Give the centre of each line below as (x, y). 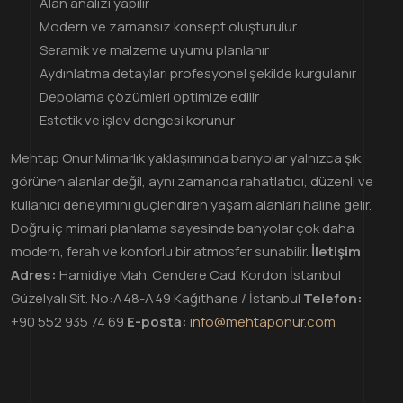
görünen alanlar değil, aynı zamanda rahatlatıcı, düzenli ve (192, 181)
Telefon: (333, 298)
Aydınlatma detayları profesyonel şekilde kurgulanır (198, 73)
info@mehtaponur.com (263, 321)
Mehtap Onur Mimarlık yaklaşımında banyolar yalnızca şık (186, 157)
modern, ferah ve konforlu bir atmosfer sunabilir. (161, 251)
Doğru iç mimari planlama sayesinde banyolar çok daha (183, 228)
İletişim (336, 251)
